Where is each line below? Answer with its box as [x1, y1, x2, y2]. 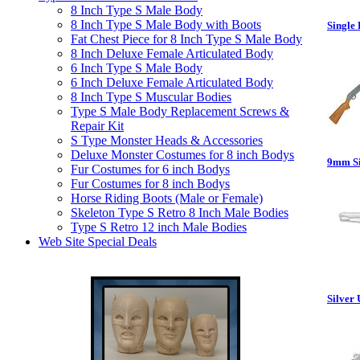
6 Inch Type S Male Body [71, 61, 202, 75]
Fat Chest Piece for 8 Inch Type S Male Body [71, 32, 302, 46]
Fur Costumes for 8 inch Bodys [71, 177, 230, 190]
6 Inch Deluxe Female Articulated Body [71, 76, 273, 89]
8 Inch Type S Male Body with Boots [71, 18, 261, 31]
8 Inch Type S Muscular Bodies [71, 90, 231, 104]
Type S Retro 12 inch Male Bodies [71, 220, 247, 234]
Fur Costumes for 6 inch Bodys [71, 162, 230, 176]
